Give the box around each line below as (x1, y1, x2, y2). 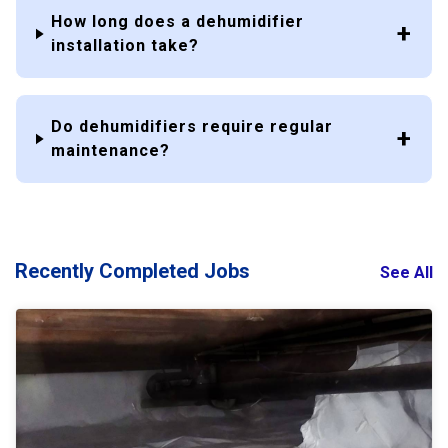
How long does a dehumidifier (51, 11, 305, 31)
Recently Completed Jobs (15, 258, 250, 283)
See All (380, 262, 433, 282)
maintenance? (51, 140, 171, 160)
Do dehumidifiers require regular (51, 116, 334, 136)
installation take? (51, 35, 200, 55)
